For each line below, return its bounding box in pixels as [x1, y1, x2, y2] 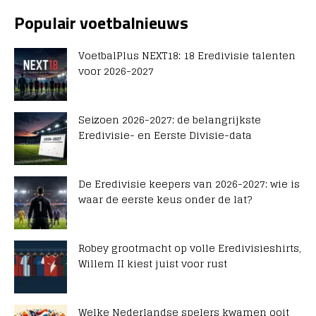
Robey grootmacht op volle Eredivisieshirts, [78, 239, 301, 257]
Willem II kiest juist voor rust [78, 255, 227, 273]
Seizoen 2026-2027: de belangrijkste [78, 111, 261, 129]
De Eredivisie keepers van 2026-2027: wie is [78, 175, 300, 193]
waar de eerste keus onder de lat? [78, 190, 252, 209]
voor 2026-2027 [78, 62, 154, 80]
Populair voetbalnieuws [14, 10, 188, 36]
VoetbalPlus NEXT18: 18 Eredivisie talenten [78, 47, 296, 65]
